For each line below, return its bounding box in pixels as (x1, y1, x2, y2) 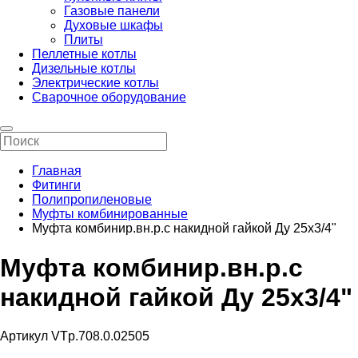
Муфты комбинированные (32, 207, 188, 221)
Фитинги (32, 178, 81, 193)
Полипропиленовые (32, 193, 152, 207)
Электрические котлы (32, 76, 159, 90)
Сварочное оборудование (32, 90, 186, 105)
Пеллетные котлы (32, 47, 137, 62)
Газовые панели (64, 4, 160, 18)
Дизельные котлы (32, 62, 136, 76)
